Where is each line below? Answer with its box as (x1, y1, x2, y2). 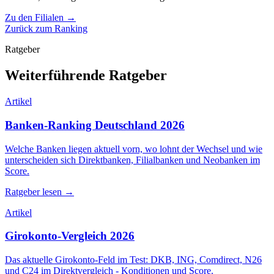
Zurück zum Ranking (5, 23, 87, 34)
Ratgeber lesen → (5, 186, 74, 197)
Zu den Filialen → (5, 12, 76, 23)
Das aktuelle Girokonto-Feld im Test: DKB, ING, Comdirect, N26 (5, 254, 262, 265)
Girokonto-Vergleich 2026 (5, 229, 135, 243)
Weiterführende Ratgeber (5, 67, 167, 84)
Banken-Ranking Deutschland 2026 (5, 118, 185, 131)
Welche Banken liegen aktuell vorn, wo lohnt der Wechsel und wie (5, 143, 262, 154)
